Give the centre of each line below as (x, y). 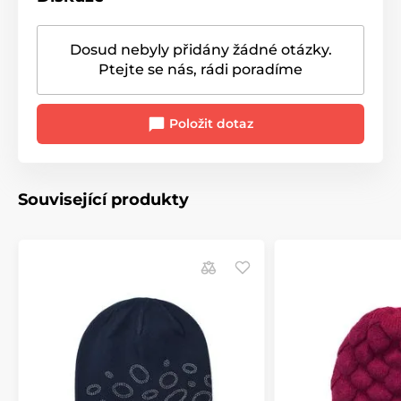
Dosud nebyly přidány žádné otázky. (200, 50)
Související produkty (103, 200)
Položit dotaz (209, 124)
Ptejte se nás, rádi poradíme (200, 70)
